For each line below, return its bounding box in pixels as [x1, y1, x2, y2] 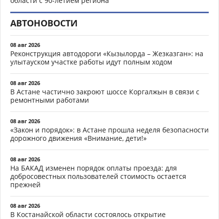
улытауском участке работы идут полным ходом [10, 57, 172, 67]
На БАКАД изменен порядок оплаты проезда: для [10, 163, 177, 173]
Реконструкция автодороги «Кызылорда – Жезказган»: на [10, 49, 203, 59]
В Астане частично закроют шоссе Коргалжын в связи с [10, 87, 199, 97]
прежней [10, 180, 41, 190]
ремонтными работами [10, 95, 89, 105]
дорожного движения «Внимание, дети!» [10, 133, 147, 143]
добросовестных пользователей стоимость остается [10, 172, 186, 181]
